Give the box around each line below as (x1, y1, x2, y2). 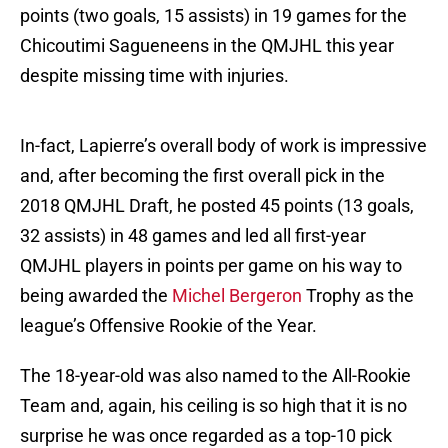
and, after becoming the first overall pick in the (20, 165, 385, 187)
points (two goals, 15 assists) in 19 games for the (20, 5, 407, 27)
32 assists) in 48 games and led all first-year (20, 225, 366, 247)
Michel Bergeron (172, 285, 302, 307)
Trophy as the (302, 285, 414, 307)
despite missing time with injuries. (20, 65, 289, 87)
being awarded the (20, 285, 172, 307)
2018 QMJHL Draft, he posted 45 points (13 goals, (20, 195, 414, 217)
